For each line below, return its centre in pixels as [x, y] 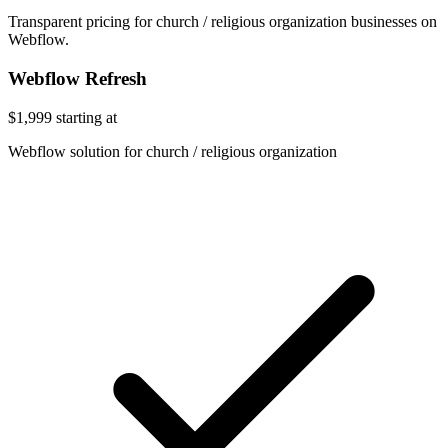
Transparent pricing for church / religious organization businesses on [222, 22]
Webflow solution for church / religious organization [172, 151]
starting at [86, 117]
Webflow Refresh [77, 79]
